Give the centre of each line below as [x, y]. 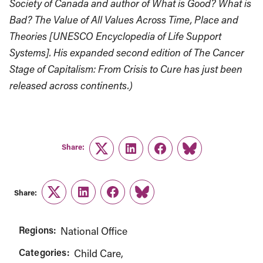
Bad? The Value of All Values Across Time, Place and [124, 20]
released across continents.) [71, 85]
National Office [94, 231]
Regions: [38, 230]
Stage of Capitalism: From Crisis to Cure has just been [126, 69]
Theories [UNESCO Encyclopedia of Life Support [115, 36]
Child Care [97, 253]
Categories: [44, 252]
